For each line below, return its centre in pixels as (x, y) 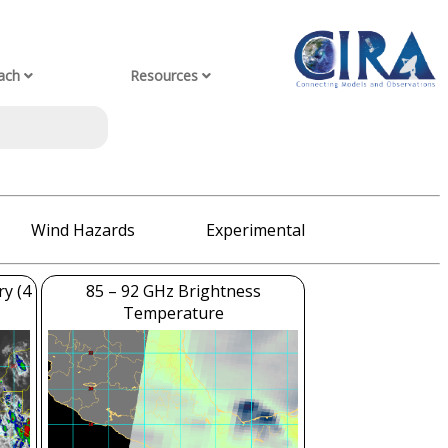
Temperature (173, 313)
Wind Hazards (83, 230)
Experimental (255, 230)
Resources (164, 76)
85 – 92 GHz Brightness (173, 291)
